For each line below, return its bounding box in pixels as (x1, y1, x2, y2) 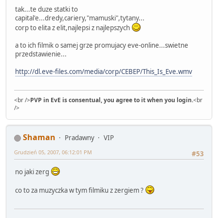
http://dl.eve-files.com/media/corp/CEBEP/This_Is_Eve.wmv (15, 67, 192, 76)
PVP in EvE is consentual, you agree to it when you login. (30, 96, 193, 105)
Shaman (23, 132, 55, 143)
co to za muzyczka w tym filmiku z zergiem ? (15, 185, 145, 195)
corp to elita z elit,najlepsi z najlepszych (15, 23, 131, 32)
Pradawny (65, 133, 94, 143)
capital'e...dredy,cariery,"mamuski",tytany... (15, 13, 145, 22)
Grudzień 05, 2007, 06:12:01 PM (14, 148, 92, 156)
